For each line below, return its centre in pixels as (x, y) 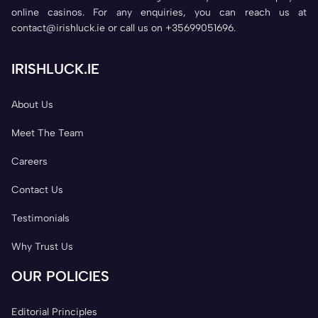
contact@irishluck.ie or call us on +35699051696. (124, 28)
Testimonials (40, 218)
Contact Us (37, 190)
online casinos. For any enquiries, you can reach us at (159, 12)
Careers (29, 161)
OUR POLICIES (60, 276)
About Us (32, 104)
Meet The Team (48, 133)
